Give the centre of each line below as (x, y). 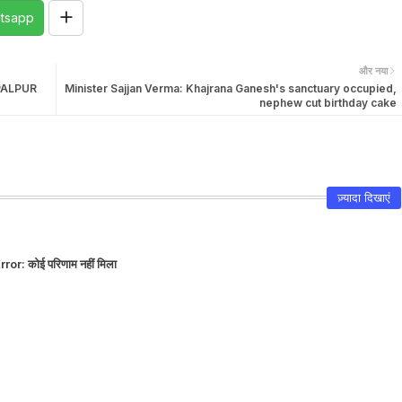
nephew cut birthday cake (328, 103)
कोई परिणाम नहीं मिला (71, 264)
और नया (373, 70)
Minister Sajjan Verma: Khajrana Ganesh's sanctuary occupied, (230, 89)
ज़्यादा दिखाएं (363, 197)
